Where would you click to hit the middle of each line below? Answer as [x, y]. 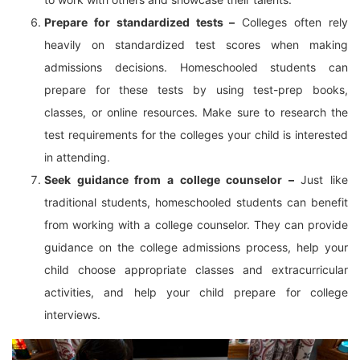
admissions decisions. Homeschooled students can [196, 67]
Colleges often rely [292, 22]
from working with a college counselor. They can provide [196, 225]
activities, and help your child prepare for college [196, 292]
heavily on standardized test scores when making [196, 45]
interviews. [72, 315]
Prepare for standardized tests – [140, 22]
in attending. [77, 157]
